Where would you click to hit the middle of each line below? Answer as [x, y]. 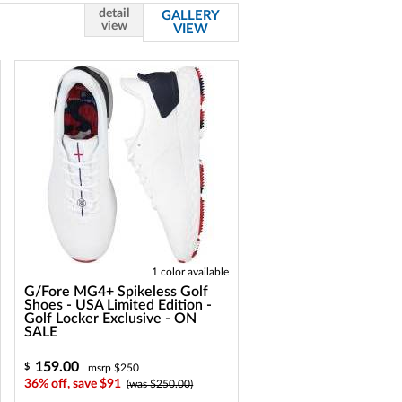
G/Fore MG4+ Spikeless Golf [117, 292]
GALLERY [191, 16]
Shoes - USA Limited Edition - [118, 305]
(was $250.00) [160, 384]
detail [114, 13]
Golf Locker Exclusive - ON [111, 319]
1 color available [191, 272]
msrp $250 [114, 368]
